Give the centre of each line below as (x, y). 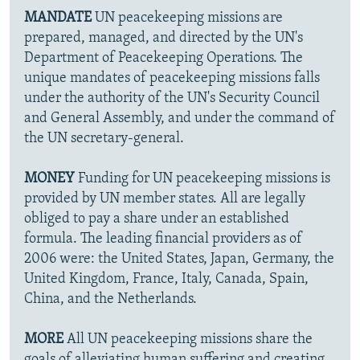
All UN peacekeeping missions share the (188, 340)
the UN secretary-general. (104, 139)
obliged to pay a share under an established (157, 219)
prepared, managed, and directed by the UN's (164, 39)
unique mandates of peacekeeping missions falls (172, 79)
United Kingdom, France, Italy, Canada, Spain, (166, 280)
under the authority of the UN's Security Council (172, 99)
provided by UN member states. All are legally (165, 199)
